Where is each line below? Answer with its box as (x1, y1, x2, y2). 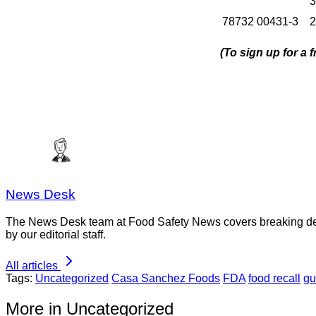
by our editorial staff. (6, 229, 106, 241)
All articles (6, 260, 58, 272)
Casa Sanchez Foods (111, 272, 220, 285)
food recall (248, 272, 300, 285)
